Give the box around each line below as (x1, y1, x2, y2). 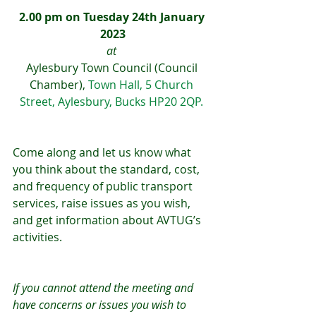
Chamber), (30, 77, 88, 92)
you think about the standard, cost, (13, 162, 202, 177)
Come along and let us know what (13, 145, 194, 160)
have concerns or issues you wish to (13, 297, 189, 312)
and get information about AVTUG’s (13, 212, 204, 228)
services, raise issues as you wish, (13, 195, 193, 211)
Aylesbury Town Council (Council (25, 60, 200, 75)
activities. (13, 229, 62, 245)
